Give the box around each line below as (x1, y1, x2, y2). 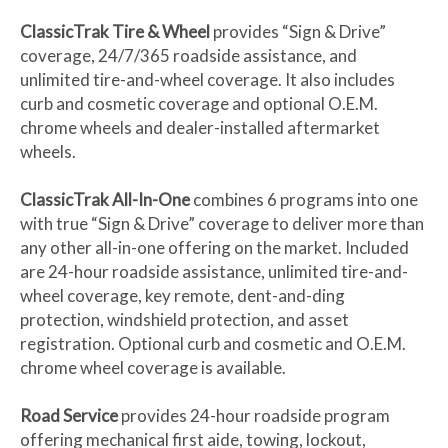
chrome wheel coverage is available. (20, 357, 286, 379)
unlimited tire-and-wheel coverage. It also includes (20, 69, 395, 91)
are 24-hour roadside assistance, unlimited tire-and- (20, 261, 408, 283)
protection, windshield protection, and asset (20, 309, 349, 331)
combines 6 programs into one (190, 189, 418, 211)
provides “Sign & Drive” (210, 21, 386, 43)
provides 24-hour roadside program (118, 405, 390, 427)
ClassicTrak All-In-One (20, 189, 190, 211)
